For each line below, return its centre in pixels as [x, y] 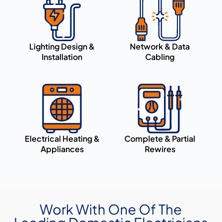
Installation [62, 57]
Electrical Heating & [62, 139]
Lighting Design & [62, 47]
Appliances [62, 149]
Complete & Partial [160, 139]
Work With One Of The [111, 209]
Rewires [160, 149]
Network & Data [160, 47]
